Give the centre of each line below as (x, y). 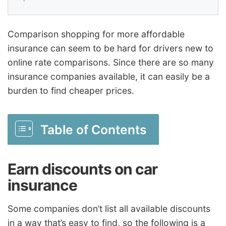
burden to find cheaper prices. (71, 90)
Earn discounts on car (82, 169)
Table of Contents (94, 129)
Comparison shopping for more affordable (96, 34)
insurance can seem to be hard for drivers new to (110, 48)
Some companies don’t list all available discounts (109, 209)
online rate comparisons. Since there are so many (111, 62)
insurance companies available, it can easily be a (109, 76)
